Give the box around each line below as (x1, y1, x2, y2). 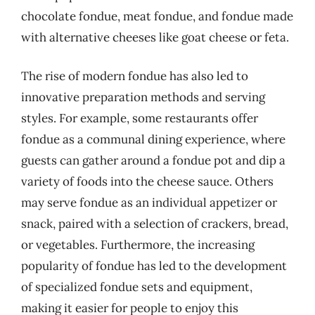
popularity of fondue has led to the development (21, 258, 287, 274)
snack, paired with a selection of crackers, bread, (21, 216, 288, 231)
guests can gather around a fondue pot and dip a (21, 153, 285, 168)
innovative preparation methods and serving (21, 89, 265, 105)
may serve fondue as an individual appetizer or (21, 195, 277, 210)
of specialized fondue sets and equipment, (21, 279, 252, 295)
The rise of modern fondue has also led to (21, 68, 248, 84)
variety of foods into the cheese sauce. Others (21, 174, 274, 189)
